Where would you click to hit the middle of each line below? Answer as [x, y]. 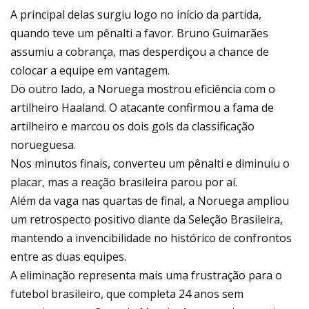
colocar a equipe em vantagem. [90, 71]
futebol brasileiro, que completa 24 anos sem [127, 294]
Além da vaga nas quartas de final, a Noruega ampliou [150, 201]
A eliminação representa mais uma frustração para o [146, 276]
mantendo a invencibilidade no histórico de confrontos [151, 238]
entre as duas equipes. [68, 257]
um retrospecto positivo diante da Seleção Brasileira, [147, 220]
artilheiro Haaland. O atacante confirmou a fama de [142, 108]
